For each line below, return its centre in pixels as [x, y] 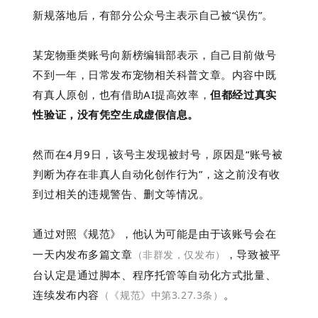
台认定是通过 [66, 275]
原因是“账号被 [248, 154]
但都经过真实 [243, 95]
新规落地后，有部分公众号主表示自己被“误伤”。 [153, 15]
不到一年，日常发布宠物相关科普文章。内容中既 [155, 75]
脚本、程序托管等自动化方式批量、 [188, 275]
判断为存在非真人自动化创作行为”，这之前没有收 [157, 174]
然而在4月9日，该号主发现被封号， [123, 154]
